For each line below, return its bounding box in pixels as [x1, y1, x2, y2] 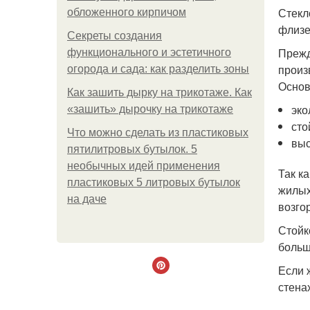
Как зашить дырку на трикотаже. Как [67, 86, 252, 98]
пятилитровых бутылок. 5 [67, 143, 197, 155]
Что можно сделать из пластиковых [67, 127, 248, 138]
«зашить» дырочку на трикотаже [67, 103, 233, 115]
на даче [67, 193, 107, 205]
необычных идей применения [67, 160, 220, 172]
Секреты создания [67, 30, 162, 42]
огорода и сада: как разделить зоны [67, 63, 249, 75]
